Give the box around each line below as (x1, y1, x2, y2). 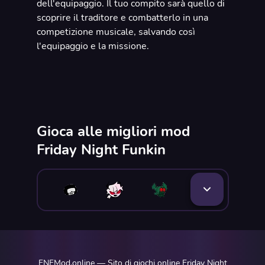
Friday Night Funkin (36, 140, 166, 159)
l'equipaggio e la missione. (36, 40, 149, 53)
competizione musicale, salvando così (36, 25, 195, 38)
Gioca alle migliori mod (36, 122, 190, 141)
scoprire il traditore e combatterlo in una (36, 11, 208, 24)
